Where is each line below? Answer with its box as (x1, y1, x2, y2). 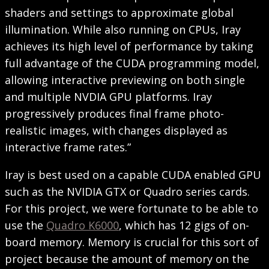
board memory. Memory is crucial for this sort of (5, 235, 259, 249)
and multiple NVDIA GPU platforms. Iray (5, 89, 212, 104)
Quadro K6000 (46, 218, 119, 232)
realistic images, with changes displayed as (5, 123, 228, 138)
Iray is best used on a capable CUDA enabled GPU (5, 168, 261, 182)
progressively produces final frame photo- (5, 106, 224, 121)
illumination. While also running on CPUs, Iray (5, 22, 241, 37)
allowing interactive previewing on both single (5, 73, 245, 87)
